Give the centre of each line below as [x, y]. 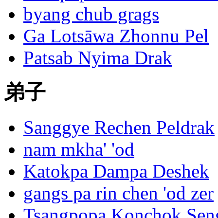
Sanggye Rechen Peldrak [119, 127]
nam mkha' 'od [79, 149]
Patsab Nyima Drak [98, 58]
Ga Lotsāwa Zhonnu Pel [116, 36]
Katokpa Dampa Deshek [116, 171]
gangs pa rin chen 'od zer [118, 193]
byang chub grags [91, 14]
